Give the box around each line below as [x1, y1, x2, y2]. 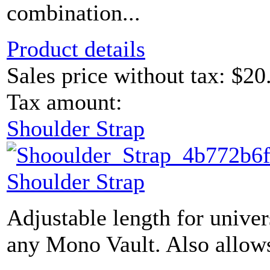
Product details [7, 36, 145, 62]
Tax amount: [7, 89, 122, 115]
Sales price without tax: [7, 63, 231, 89]
